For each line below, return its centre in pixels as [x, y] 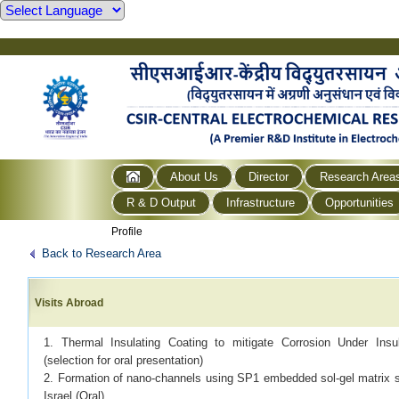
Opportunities [360, 202]
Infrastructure [261, 202]
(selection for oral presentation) [124, 360]
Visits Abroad [69, 302]
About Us [195, 176]
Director [269, 176]
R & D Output [162, 202]
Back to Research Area [102, 253]
